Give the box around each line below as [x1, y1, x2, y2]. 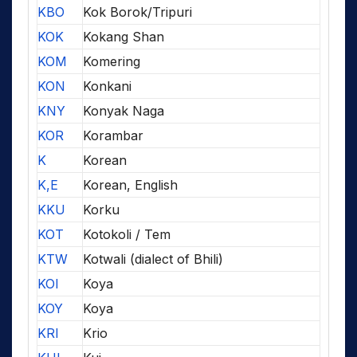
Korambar [83, 127, 143, 144]
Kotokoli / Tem [83, 226, 171, 243]
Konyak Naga [83, 103, 164, 120]
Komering [83, 53, 140, 70]
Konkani [83, 78, 131, 95]
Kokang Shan [83, 29, 164, 45]
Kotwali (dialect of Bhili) [83, 251, 223, 268]
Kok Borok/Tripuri [83, 4, 192, 21]
